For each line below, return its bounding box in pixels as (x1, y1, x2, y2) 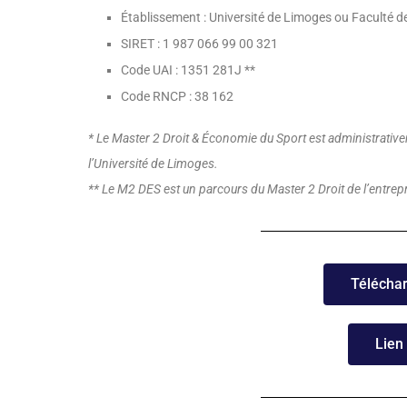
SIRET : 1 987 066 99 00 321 (121, 36, 278, 52)
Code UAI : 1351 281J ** (121, 63, 255, 78)
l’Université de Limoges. (88, 156, 218, 172)
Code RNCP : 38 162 (121, 89, 233, 104)
